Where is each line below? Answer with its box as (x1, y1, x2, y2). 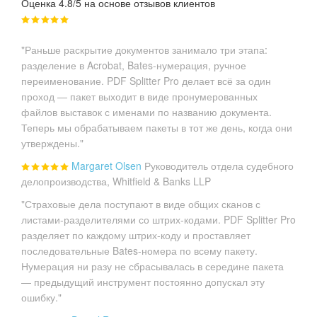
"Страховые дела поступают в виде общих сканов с (21, 196, 260, 211)
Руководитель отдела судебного (144, 158, 294, 173)
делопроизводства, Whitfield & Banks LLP (21, 173, 211, 188)
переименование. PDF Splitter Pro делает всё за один (21, 73, 271, 88)
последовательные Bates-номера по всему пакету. (21, 243, 258, 258)
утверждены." (21, 135, 83, 150)
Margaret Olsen (71, 158, 142, 173)
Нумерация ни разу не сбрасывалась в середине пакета (21, 258, 284, 273)
